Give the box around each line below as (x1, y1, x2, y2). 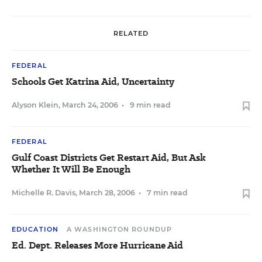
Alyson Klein (12, 101, 58, 109)
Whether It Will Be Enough (12, 163, 130, 176)
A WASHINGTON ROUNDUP (67, 225, 173, 233)
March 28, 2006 (79, 188, 135, 197)
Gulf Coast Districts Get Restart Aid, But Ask (12, 151, 206, 164)
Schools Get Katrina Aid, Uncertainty (12, 75, 174, 88)
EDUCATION (12, 225, 58, 233)
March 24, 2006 (62, 101, 118, 109)
